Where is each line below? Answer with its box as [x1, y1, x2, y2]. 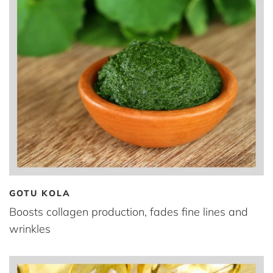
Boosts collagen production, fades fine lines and [9, 204, 248, 219]
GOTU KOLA [9, 187, 71, 199]
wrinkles [9, 221, 51, 236]
